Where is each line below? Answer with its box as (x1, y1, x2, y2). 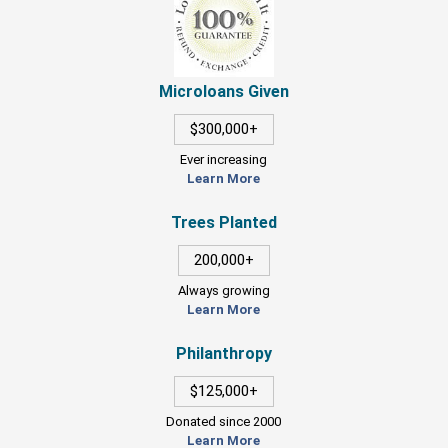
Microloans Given (158, 81, 289, 101)
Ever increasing (180, 151, 268, 167)
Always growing (177, 282, 270, 298)
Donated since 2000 (166, 413, 282, 429)
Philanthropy (175, 343, 272, 363)
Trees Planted (170, 212, 277, 232)
